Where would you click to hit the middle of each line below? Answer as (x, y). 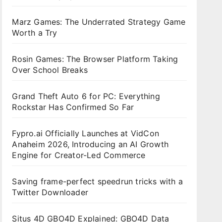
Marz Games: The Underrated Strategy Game (99, 22)
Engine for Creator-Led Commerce (79, 155)
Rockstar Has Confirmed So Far (74, 107)
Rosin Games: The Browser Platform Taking (95, 59)
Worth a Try (35, 33)
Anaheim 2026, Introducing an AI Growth (90, 144)
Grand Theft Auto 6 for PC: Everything (86, 96)
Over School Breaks (50, 70)
